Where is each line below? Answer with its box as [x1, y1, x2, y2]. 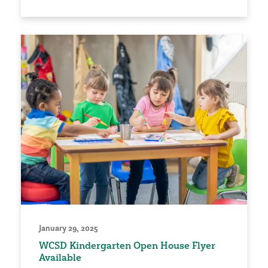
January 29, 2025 [39, 222, 98, 233]
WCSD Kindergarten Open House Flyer [39, 239, 215, 251]
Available [39, 251, 81, 263]
